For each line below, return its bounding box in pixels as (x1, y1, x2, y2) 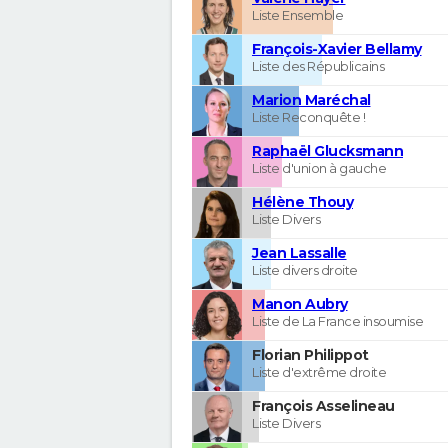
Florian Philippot (252, 345, 369, 364)
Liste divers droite (252, 261, 358, 278)
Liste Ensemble (252, 6, 343, 23)
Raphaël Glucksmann (252, 141, 403, 160)
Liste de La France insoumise (252, 312, 423, 329)
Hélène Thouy (252, 192, 353, 211)
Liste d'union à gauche (252, 159, 386, 176)
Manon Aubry (252, 294, 348, 313)
